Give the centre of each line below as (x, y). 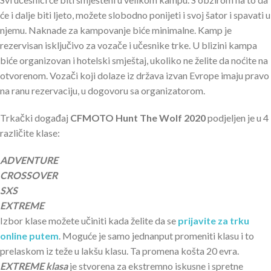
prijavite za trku (214, 220)
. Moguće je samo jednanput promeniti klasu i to (156, 235)
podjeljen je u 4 (237, 117)
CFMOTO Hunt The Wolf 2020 (138, 117)
